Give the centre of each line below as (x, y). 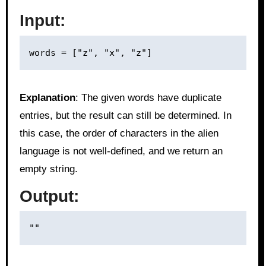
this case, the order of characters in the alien (119, 133)
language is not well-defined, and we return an (121, 151)
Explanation (47, 97)
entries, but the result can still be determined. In (125, 115)
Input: (42, 20)
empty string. (48, 169)
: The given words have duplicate (148, 97)
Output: (49, 196)
